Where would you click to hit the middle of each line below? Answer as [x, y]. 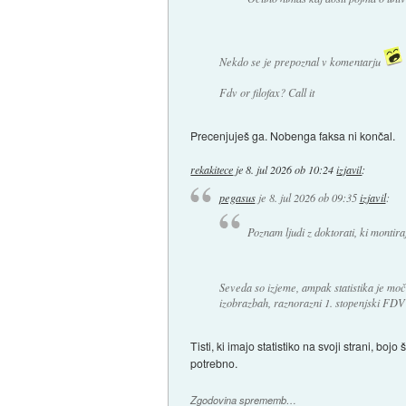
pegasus [237, 197]
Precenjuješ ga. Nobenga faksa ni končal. [293, 136]
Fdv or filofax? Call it [266, 93]
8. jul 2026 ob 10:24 [290, 170]
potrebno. [214, 362]
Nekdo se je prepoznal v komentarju [301, 62]
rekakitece [212, 170]
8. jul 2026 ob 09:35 [313, 197]
